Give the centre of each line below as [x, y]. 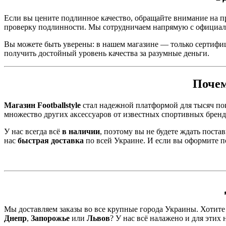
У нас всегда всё [33, 131]
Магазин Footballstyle [42, 105]
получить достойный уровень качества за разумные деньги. [107, 53]
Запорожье [50, 218]
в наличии [81, 131]
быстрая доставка [51, 140]
